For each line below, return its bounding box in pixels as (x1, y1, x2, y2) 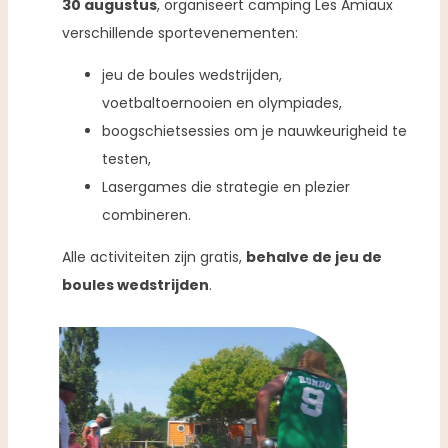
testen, (102, 148, 152, 169)
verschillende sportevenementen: (62, 22, 299, 43)
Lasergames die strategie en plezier (102, 176, 351, 197)
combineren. (102, 204, 192, 225)
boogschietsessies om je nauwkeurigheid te (102, 120, 408, 141)
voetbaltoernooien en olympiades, (102, 92, 343, 113)
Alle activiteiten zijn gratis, (62, 246, 247, 267)
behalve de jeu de (246, 246, 383, 267)
